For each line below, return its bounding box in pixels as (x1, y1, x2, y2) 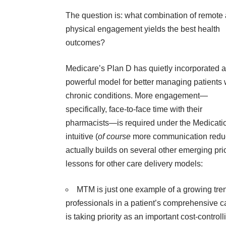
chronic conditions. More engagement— (66, 91, 208, 100)
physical (66, 25, 95, 34)
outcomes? (66, 38, 105, 47)
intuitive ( (66, 132, 98, 141)
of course (98, 132, 131, 141)
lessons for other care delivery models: (66, 159, 203, 168)
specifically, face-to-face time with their (66, 105, 202, 114)
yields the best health (142, 25, 220, 34)
